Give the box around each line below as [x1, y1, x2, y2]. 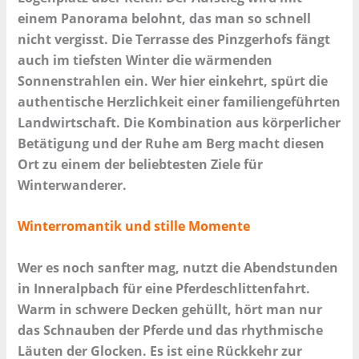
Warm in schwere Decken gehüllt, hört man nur [18, 301, 323, 319]
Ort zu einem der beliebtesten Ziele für [18, 155, 264, 173]
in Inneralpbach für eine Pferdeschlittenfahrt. [18, 280, 311, 298]
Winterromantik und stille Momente [18, 217, 251, 236]
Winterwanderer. [18, 175, 127, 194]
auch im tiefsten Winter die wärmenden [18, 50, 273, 69]
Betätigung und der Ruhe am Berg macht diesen [18, 134, 325, 152]
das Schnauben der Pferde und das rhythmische [18, 321, 324, 340]
